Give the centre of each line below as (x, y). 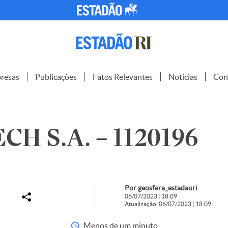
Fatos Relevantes (123, 77)
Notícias (183, 77)
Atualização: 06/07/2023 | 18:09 (168, 204)
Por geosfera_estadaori (161, 188)
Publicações (56, 77)
